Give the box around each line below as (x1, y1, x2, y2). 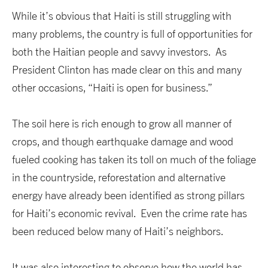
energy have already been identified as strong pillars (12, 188, 245, 202)
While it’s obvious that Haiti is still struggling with (12, 9, 232, 22)
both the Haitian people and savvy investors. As (12, 45, 227, 58)
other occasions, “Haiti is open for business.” (12, 81, 212, 94)
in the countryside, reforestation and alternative (12, 170, 226, 184)
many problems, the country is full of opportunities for (12, 27, 252, 40)
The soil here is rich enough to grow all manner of (12, 117, 232, 130)
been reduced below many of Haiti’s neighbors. (12, 224, 224, 237)
